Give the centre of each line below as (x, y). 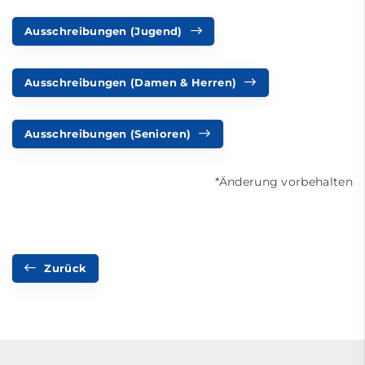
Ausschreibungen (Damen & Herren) (131, 82)
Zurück (66, 268)
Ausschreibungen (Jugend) (103, 31)
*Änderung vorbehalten (284, 181)
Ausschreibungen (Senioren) (108, 134)
